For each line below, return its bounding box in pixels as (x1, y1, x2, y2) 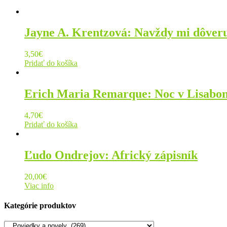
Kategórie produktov (4, 201, 76, 210)
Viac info (24, 181, 54, 190)
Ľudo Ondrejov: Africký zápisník (24, 148, 198, 162)
